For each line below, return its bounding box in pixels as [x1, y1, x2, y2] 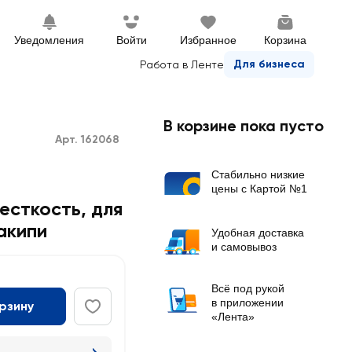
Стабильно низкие [211, 168, 305, 181]
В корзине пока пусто [163, 116, 324, 135]
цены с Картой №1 [211, 182, 307, 195]
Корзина [264, 34, 306, 46]
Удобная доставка [211, 226, 304, 239]
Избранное [180, 34, 236, 46]
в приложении [211, 296, 284, 309]
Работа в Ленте [140, 58, 224, 71]
